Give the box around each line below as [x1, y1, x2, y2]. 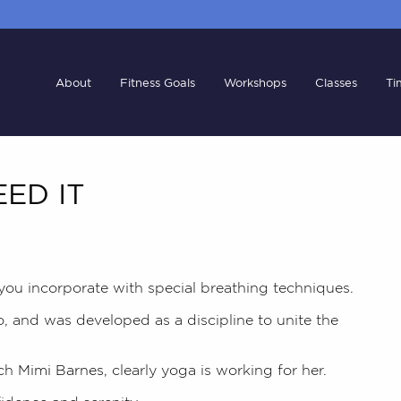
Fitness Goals [120, 75, 195, 89]
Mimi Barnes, [13, 363, 107, 378]
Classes [315, 75, 357, 89]
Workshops [224, 75, 286, 89]
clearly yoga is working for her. [107, 363, 327, 378]
